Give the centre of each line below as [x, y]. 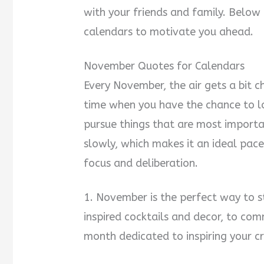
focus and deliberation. [141, 164]
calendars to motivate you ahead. [169, 32]
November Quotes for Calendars [164, 66]
